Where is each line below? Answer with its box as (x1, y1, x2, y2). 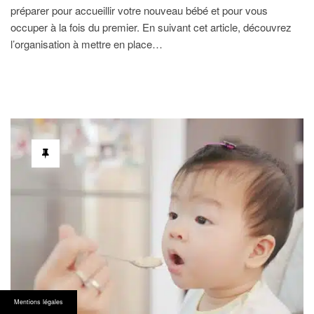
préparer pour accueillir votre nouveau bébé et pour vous (11, 2, 268, 18)
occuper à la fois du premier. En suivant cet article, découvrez (11, 19, 292, 34)
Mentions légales (14, 297, 63, 306)
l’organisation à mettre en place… (11, 36, 163, 51)
